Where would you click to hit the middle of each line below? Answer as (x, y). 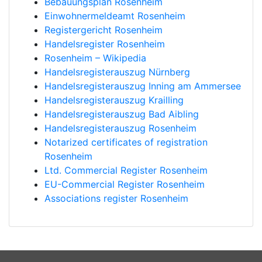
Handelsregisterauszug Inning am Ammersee (143, 86)
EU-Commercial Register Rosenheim (125, 184)
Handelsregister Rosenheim (105, 44)
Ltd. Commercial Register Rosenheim (126, 170)
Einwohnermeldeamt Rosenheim (115, 16)
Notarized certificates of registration (126, 142)
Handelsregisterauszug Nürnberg (117, 72)
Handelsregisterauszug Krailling (114, 100)
